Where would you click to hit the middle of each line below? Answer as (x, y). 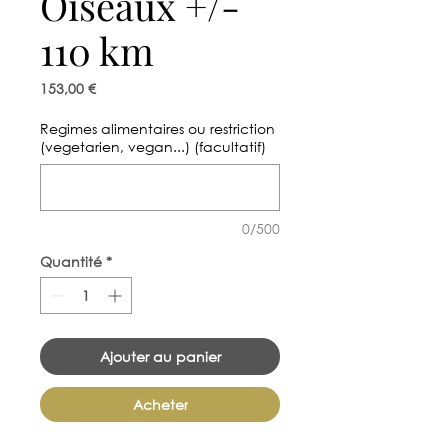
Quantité (71, 261)
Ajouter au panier (160, 356)
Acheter (160, 404)
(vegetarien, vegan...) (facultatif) (153, 146)
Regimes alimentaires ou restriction (157, 128)
